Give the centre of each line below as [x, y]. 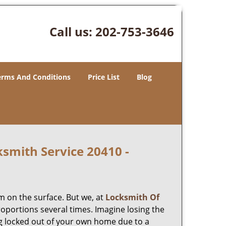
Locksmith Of [132, 197]
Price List [104, 77]
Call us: [72, 32]
